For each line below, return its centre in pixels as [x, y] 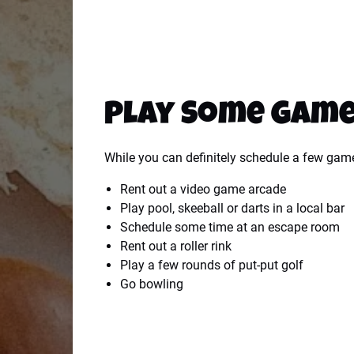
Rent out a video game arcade [203, 189]
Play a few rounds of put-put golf [212, 265]
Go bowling [152, 284]
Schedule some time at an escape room [230, 227]
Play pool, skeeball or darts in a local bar [232, 208]
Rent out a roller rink [176, 246]
